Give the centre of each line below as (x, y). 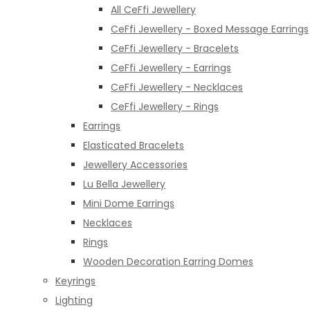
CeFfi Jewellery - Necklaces (177, 87)
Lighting (74, 300)
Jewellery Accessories (135, 164)
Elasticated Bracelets (134, 145)
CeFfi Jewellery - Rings (165, 106)
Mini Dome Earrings (129, 203)
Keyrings (75, 281)
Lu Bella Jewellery (124, 184)
